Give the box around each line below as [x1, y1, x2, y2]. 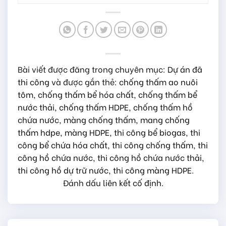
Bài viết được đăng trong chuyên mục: [18, 63, 167, 75]
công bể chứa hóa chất [18, 138, 107, 150]
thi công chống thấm [112, 138, 193, 150]
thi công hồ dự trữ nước [18, 163, 108, 176]
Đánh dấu [63, 176, 103, 188]
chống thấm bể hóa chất [38, 88, 134, 100]
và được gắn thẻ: [49, 75, 119, 87]
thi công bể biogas [114, 126, 186, 138]
